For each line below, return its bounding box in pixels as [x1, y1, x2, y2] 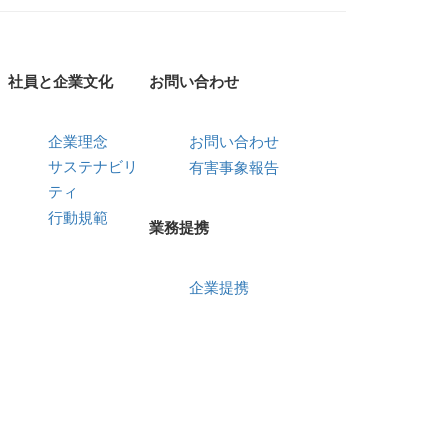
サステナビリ [48, 158, 139, 175]
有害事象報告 [188, 159, 279, 176]
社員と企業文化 [8, 73, 114, 90]
